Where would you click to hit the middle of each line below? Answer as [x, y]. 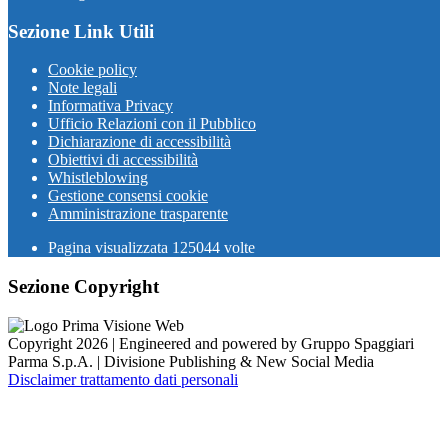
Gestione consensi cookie [128, 196]
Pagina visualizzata [110, 248]
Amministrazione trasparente [138, 214]
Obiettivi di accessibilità [123, 160]
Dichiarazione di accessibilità [139, 142]
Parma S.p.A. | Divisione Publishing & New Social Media [191, 361]
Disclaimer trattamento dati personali [123, 379]
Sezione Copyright [83, 286]
